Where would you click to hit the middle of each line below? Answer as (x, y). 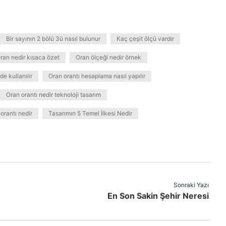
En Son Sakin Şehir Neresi (158, 196)
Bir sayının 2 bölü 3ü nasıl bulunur (53, 39)
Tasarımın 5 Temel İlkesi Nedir (90, 113)
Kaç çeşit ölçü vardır (145, 39)
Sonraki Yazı (191, 185)
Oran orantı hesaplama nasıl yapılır (97, 76)
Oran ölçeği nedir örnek (108, 57)
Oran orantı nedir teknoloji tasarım (53, 95)
